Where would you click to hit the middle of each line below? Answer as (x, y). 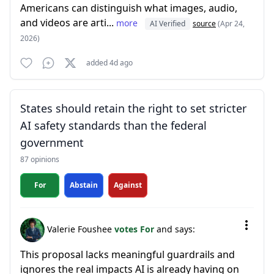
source (204, 24)
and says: (176, 229)
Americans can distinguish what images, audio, (129, 8)
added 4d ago (109, 63)
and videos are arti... (68, 23)
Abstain (84, 185)
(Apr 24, (231, 24)
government (52, 143)
